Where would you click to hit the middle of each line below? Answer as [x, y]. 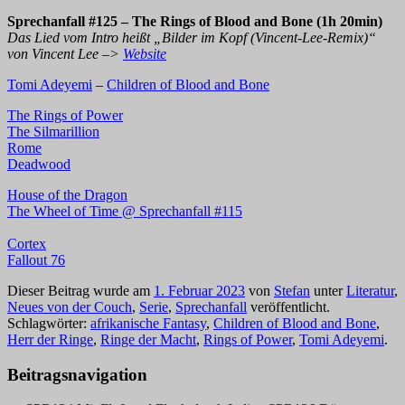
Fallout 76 [36, 259]
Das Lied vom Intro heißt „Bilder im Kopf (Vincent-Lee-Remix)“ [192, 37]
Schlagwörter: [49, 323]
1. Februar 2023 [199, 290]
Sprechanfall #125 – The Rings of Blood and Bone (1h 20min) [195, 21]
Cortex [27, 243]
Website [145, 53]
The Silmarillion [53, 131]
